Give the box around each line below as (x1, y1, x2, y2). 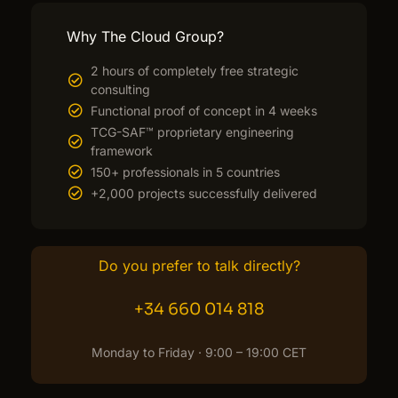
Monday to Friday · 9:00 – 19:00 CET (92, 345, 306, 361)
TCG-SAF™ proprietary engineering (91, 123, 294, 139)
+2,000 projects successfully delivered (91, 185, 317, 201)
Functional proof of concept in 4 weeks (91, 102, 317, 118)
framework (91, 142, 153, 158)
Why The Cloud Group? (67, 27, 224, 45)
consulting (91, 81, 150, 97)
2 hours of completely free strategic (91, 62, 298, 78)
